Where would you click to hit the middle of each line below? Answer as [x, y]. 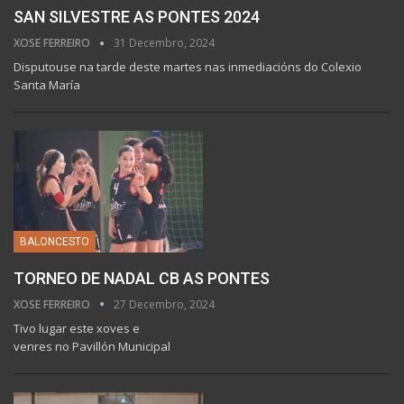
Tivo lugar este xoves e [77, 328]
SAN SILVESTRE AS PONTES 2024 [137, 17]
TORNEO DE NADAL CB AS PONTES [142, 278]
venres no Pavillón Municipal [92, 346]
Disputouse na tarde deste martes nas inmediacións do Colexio [188, 67]
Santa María [47, 85]
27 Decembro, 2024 [164, 304]
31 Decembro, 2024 [164, 43]
